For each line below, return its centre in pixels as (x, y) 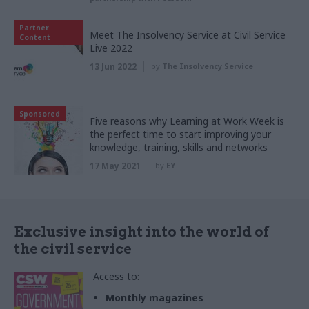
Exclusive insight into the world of (141, 231)
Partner (34, 27)
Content (35, 37)
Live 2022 (111, 48)
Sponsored (40, 113)
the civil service (73, 249)
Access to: (116, 276)
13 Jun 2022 (113, 66)
